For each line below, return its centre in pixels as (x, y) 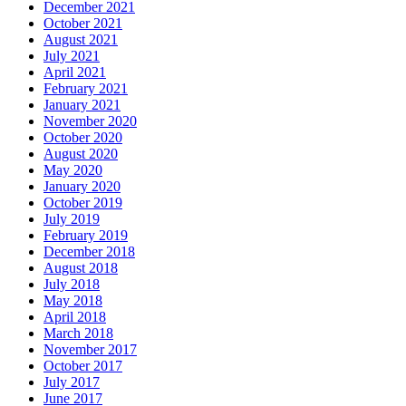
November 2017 (90, 350)
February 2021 (86, 89)
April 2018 (75, 317)
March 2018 (78, 333)
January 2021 (82, 105)
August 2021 (81, 40)
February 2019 (86, 236)
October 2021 (83, 24)
